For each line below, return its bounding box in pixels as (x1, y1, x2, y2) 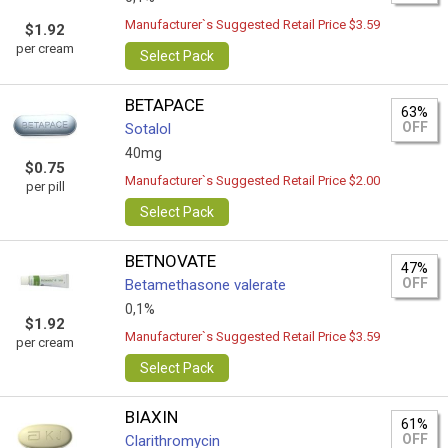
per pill (25, 179, 65, 194)
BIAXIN (125, 407, 179, 427)
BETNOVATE (125, 251, 217, 271)
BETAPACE (125, 95, 205, 115)
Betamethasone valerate (125, 276, 287, 294)
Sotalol (125, 120, 172, 138)
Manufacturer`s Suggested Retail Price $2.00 (125, 173, 381, 188)
